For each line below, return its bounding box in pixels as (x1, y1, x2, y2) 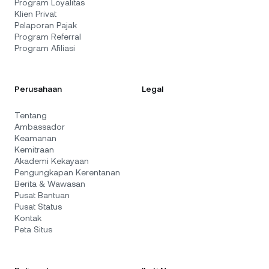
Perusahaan (14, 84, 62, 94)
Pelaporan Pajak (14, 20, 77, 30)
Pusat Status (14, 202, 62, 211)
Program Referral (14, 32, 81, 41)
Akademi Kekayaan (14, 156, 89, 166)
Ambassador (14, 122, 65, 131)
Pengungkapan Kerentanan (14, 168, 120, 177)
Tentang (14, 110, 47, 120)
